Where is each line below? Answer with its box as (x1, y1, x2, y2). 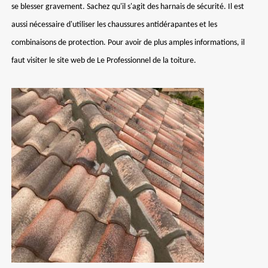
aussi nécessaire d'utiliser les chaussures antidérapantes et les (11, 20, 217, 29)
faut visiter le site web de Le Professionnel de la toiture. (11, 56, 196, 65)
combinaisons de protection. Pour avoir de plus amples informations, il (11, 38, 245, 47)
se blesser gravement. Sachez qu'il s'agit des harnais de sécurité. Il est (11, 2, 244, 11)
